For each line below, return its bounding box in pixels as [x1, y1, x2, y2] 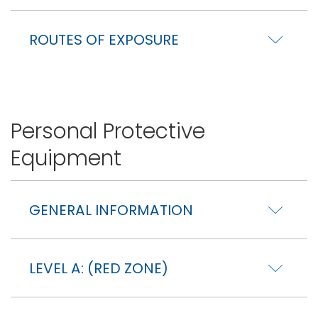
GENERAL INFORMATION [29, 200, 193, 221]
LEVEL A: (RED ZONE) [29, 258, 168, 279]
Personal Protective [11, 116, 205, 146]
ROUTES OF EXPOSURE [29, 30, 179, 50]
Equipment [11, 143, 121, 172]
